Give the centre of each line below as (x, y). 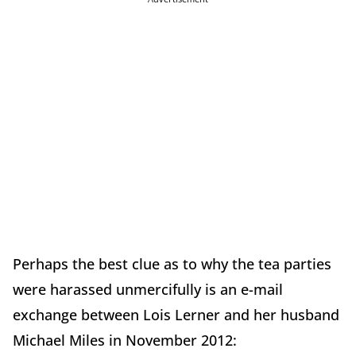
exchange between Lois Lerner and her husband (176, 315)
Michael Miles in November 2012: (125, 341)
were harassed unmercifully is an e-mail (148, 290)
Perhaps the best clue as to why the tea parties (172, 264)
